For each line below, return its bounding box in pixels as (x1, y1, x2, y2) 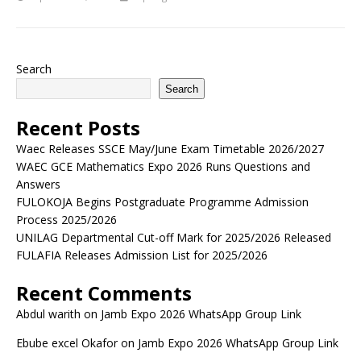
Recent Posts (16, 114, 140, 141)
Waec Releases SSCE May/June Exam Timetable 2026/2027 (16, 141, 324, 156)
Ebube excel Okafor (16, 335, 118, 351)
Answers (16, 176, 60, 192)
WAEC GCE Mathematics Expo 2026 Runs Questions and (16, 159, 310, 174)
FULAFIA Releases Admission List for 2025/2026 (16, 247, 268, 263)
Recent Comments (16, 280, 192, 306)
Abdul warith (16, 306, 81, 322)
